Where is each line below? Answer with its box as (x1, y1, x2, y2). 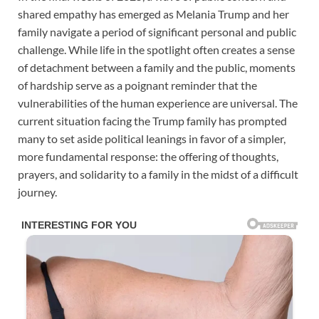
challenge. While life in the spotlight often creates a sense (18, 42, 295, 56)
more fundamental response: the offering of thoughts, (18, 149, 278, 163)
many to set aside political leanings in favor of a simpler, (18, 131, 286, 145)
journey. (18, 184, 57, 199)
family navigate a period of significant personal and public (18, 24, 296, 38)
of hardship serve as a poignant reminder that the (18, 78, 257, 92)
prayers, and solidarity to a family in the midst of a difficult (18, 167, 298, 181)
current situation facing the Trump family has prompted (18, 113, 287, 127)
